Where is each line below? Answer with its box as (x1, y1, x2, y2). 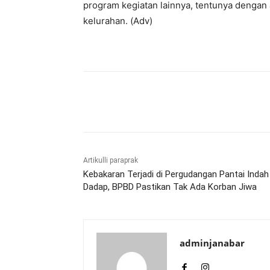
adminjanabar (180, 237, 245, 249)
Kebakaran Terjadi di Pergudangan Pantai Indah (83, 169, 269, 180)
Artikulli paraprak (83, 156, 138, 165)
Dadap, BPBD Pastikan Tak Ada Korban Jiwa (83, 181, 257, 192)
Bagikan (111, 98, 138, 107)
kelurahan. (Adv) (83, 15, 152, 27)
